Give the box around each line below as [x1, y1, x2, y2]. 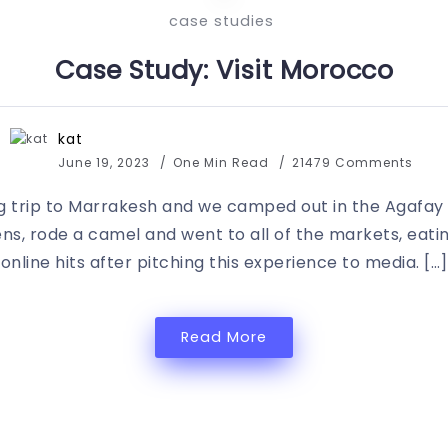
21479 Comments [292, 154, 413, 171]
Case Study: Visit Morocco [54, 52, 394, 88]
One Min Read [173, 154, 273, 171]
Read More [181, 327, 267, 347]
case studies [169, 11, 274, 31]
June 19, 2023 [58, 154, 150, 171]
